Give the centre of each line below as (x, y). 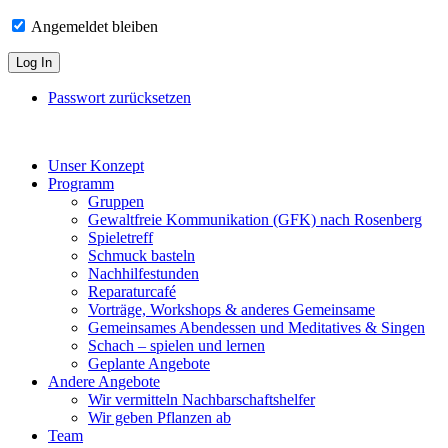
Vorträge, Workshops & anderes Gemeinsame (231, 310)
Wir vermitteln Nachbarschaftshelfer (201, 400)
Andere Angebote (104, 382)
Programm (81, 184)
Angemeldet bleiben (93, 27)
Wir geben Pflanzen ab (159, 418)
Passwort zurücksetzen (119, 98)
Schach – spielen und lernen (176, 346)
